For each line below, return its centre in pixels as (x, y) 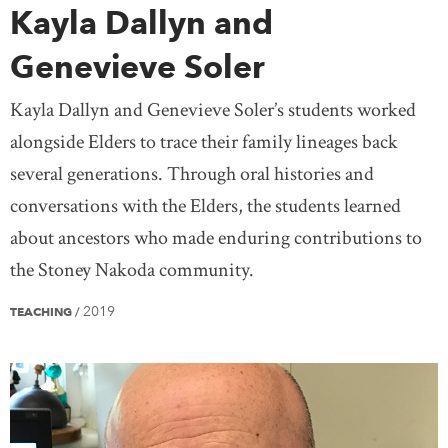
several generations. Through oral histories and (192, 173)
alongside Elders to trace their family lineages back (204, 141)
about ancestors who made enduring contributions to (216, 237)
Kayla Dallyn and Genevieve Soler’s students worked (213, 109)
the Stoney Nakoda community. (132, 269)
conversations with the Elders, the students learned (205, 205)
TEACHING (42, 311)
